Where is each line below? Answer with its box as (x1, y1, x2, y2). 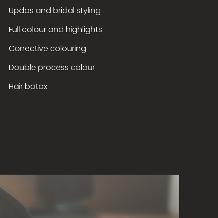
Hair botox (8, 81, 47, 92)
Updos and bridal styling (8, 5, 101, 16)
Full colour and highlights (8, 24, 102, 35)
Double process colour (8, 62, 95, 73)
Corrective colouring (8, 43, 86, 54)
